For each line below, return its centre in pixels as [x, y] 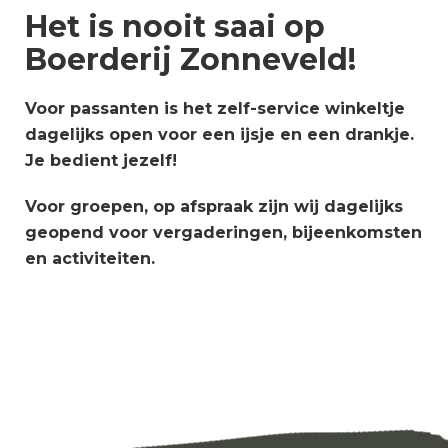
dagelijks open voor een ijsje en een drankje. [219, 135]
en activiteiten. [90, 259]
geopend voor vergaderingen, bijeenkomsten [223, 233]
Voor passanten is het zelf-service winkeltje [215, 109]
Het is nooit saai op [175, 27]
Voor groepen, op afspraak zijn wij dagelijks [214, 207]
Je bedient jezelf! [101, 161]
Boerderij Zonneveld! [190, 60]
